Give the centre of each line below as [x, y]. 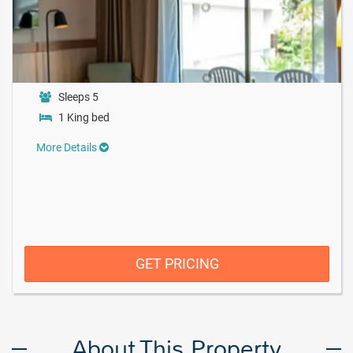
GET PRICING [177, 264]
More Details [68, 147]
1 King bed [84, 117]
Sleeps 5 [78, 97]
